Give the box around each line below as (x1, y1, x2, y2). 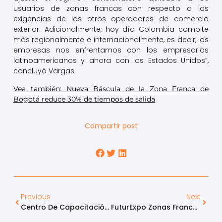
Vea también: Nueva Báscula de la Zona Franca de (13, 84, 209, 93)
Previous (20, 192, 51, 202)
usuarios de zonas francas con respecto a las (13, 3, 209, 14)
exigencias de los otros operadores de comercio (13, 14, 209, 24)
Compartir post (84, 121, 138, 131)
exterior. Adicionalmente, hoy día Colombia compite (13, 24, 209, 35)
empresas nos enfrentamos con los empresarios (13, 45, 209, 55)
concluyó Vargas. (13, 66, 76, 76)
